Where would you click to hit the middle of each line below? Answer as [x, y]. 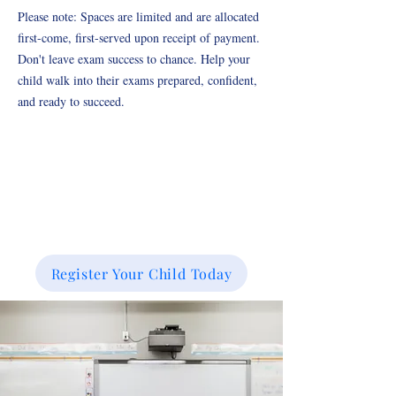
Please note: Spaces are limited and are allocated [138, 16]
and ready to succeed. [71, 101]
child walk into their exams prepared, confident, [137, 80]
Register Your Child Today [141, 273]
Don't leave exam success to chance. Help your [134, 59]
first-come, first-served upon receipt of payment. [139, 38]
